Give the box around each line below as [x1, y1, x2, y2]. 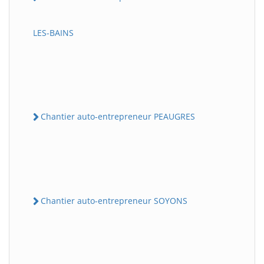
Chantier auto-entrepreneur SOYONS [41, 195, 187, 207]
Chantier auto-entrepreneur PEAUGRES [41, 110, 195, 122]
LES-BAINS [33, 27, 74, 38]
